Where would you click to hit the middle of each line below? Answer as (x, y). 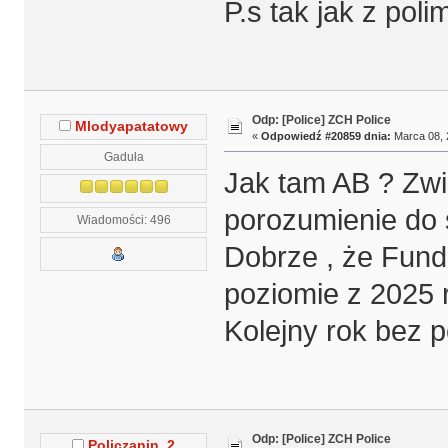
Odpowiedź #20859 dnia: (325, 135)
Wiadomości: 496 (123, 220)
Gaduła (123, 157)
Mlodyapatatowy (132, 127)
